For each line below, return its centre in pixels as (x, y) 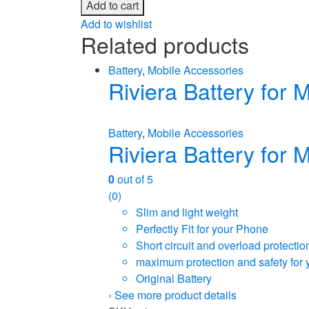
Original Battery (174, 278)
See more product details (176, 295)
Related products (165, 44)
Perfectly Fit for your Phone (202, 228)
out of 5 (134, 179)
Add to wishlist (116, 23)
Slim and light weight (187, 212)
